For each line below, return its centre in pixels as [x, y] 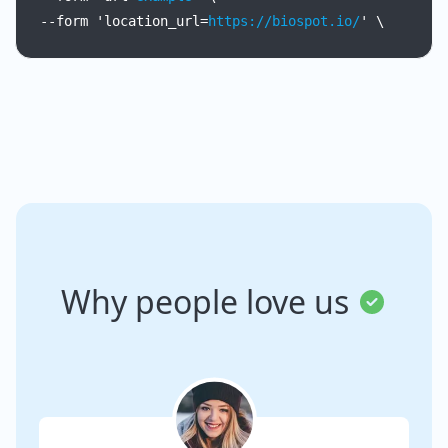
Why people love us [209, 301]
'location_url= [152, 21]
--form [64, 21]
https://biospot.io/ [284, 21]
